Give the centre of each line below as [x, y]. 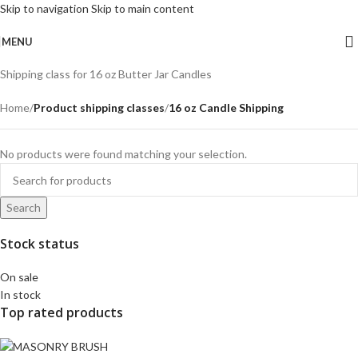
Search [24, 207]
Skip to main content [143, 8]
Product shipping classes [99, 107]
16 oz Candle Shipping [226, 107]
